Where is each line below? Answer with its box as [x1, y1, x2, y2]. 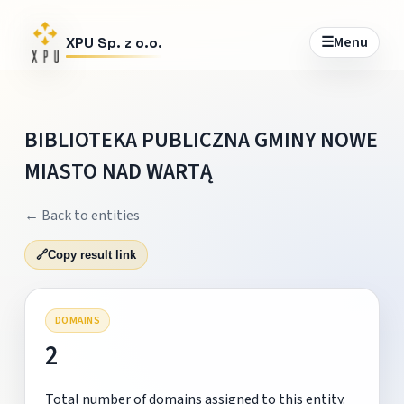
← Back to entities [23, 205, 140, 225]
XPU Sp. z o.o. [65, 32, 162, 52]
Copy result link [47, 247, 136, 262]
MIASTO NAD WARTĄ [23, 155, 212, 188]
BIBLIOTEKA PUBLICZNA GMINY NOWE [23, 124, 378, 156]
